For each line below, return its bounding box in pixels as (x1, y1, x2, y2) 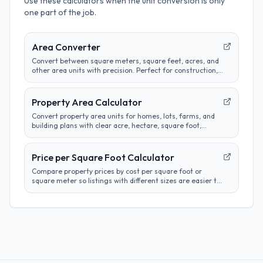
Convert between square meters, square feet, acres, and (32, 56, 219, 65)
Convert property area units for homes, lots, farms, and (32, 112, 215, 120)
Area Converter (32, 41, 100, 53)
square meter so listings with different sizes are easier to (32, 176, 221, 185)
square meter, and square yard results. (32, 130, 160, 139)
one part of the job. (24, 7, 96, 18)
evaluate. (32, 186, 62, 194)
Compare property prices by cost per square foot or (32, 167, 202, 176)
